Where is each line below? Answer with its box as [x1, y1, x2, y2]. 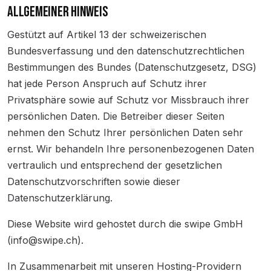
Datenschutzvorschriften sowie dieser [7, 175, 180, 188]
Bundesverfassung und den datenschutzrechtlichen [7, 45, 244, 57]
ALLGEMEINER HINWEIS [7, 3, 108, 21]
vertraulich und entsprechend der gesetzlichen [7, 159, 222, 171]
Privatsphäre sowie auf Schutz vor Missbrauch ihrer [7, 94, 249, 106]
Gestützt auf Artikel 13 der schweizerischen [7, 28, 206, 41]
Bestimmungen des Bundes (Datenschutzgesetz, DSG [7, 61, 253, 73]
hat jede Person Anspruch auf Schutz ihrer [7, 77, 207, 90]
